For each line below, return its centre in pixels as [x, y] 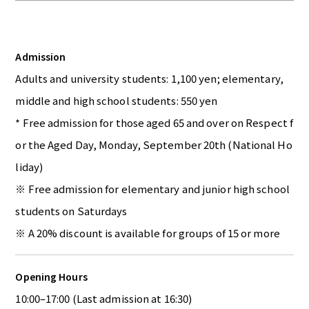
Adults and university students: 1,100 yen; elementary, [149, 79]
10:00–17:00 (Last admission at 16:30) [104, 299]
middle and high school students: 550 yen [117, 101]
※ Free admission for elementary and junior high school [152, 189]
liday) [29, 167]
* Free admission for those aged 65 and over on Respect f [154, 123]
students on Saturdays [71, 211]
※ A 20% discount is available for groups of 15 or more [148, 233]
